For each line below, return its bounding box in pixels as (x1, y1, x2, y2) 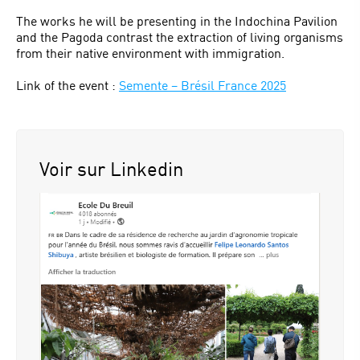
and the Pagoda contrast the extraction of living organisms (16, 29, 343, 44)
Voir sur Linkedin (39, 157, 183, 180)
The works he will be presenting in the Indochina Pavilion (16, 13, 337, 28)
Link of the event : (16, 77, 119, 92)
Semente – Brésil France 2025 (119, 77, 286, 92)
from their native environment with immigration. (16, 45, 284, 60)
